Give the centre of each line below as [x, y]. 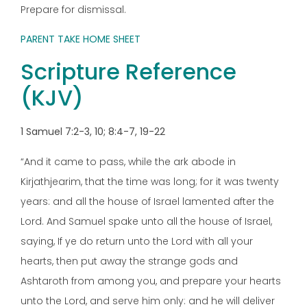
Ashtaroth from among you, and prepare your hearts [151, 281]
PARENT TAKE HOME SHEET [81, 39]
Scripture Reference [128, 72]
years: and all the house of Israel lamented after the [147, 201]
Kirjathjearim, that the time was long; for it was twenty [150, 181]
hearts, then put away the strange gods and [129, 261]
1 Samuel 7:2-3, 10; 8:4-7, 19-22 [93, 132]
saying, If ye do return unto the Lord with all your [137, 241]
